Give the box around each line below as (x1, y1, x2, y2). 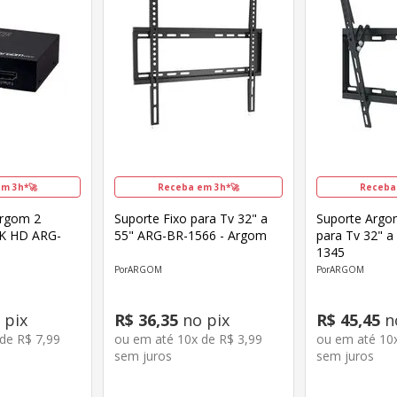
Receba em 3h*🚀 (158, 181, 239, 193)
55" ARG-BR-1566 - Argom (114, 227, 268, 244)
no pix (178, 309, 230, 331)
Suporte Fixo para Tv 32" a (114, 210, 269, 227)
